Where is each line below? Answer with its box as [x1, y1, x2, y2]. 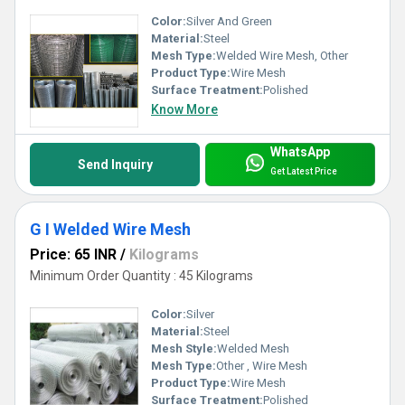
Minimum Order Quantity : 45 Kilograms [30, 268, 253, 283]
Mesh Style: [151, 341, 217, 355]
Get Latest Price [269, 166, 337, 177]
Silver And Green [186, 14, 272, 28]
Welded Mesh [217, 341, 289, 355]
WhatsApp [269, 145, 330, 160]
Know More [151, 101, 218, 117]
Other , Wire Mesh [216, 358, 307, 372]
